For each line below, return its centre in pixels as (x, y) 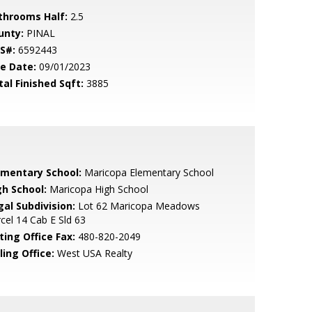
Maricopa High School (97, 189)
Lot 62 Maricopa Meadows (137, 206)
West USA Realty (93, 253)
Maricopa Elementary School (147, 172)
